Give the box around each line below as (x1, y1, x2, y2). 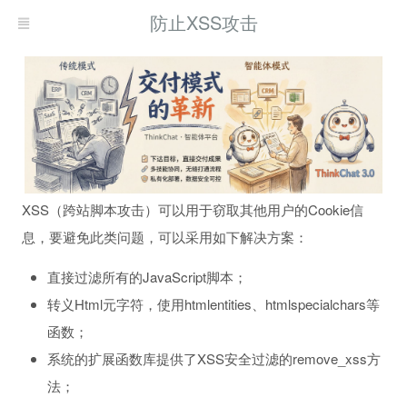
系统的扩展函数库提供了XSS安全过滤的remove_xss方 (47, 348, 381, 368)
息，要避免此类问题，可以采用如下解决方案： (22, 226, 308, 246)
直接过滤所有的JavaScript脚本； (47, 266, 247, 286)
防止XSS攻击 (149, 9, 258, 35)
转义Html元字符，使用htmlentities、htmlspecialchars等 (47, 293, 380, 313)
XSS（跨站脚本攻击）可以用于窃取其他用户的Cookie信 (22, 199, 363, 219)
